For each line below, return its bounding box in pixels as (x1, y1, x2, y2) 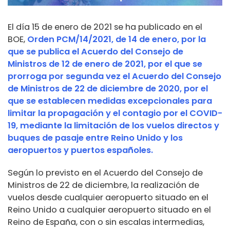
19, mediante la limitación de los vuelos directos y (8, 120, 219, 132)
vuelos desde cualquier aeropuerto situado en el (8, 191, 208, 204)
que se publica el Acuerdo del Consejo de (8, 46, 183, 58)
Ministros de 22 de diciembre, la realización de (8, 179, 199, 191)
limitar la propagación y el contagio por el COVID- (8, 107, 222, 120)
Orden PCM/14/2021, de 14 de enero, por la (27, 33, 206, 46)
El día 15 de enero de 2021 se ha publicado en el (8, 21, 202, 33)
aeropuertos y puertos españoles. (8, 144, 153, 157)
